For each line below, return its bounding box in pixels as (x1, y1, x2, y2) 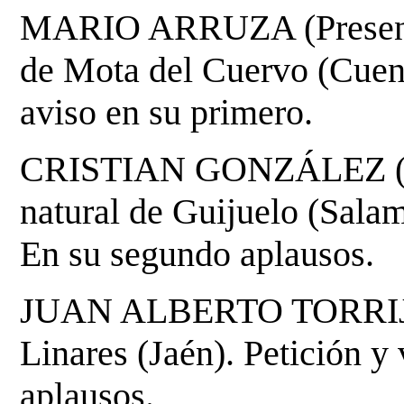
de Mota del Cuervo (20, 49, 318, 90)
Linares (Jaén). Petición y (20, 332, 399, 373)
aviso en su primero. (20, 91, 314, 133)
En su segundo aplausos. (20, 233, 375, 274)
